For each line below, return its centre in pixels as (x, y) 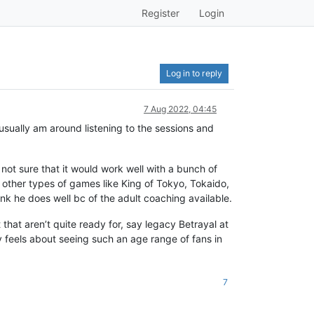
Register (161, 13)
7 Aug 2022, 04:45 (180, 109)
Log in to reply (194, 73)
